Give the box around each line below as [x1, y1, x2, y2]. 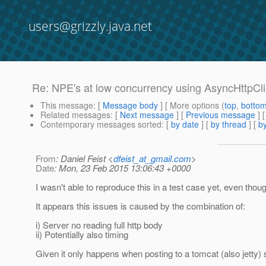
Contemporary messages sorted [40, 118, 161, 131]
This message [40, 99, 93, 112]
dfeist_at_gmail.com [113, 152, 191, 165]
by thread [211, 118, 246, 131]
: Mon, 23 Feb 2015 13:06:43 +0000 [54, 161, 191, 175]
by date [171, 118, 199, 131]
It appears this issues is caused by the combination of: [36, 199, 245, 213]
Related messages [40, 109, 110, 121]
